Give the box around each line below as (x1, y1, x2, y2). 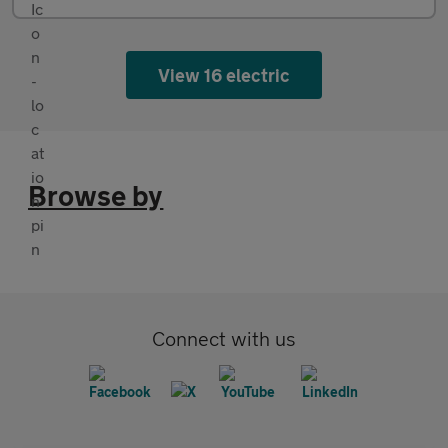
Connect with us (152, 327, 296, 351)
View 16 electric (157, 64, 291, 87)
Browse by (28, 179, 164, 213)
